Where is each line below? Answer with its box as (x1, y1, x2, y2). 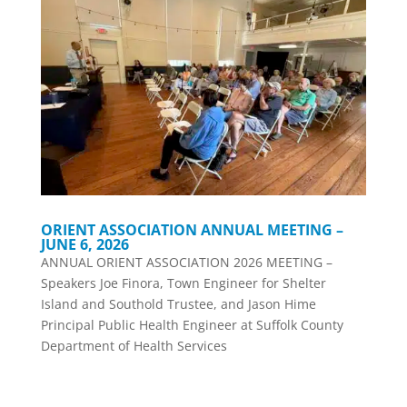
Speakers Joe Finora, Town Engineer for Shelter (40, 274, 326, 293)
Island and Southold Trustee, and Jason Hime (40, 295, 316, 313)
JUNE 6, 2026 (40, 234, 129, 255)
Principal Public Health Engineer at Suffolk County (40, 316, 343, 334)
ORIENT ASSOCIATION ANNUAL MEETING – (40, 220, 343, 241)
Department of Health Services (40, 337, 227, 355)
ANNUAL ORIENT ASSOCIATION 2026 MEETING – (40, 253, 333, 272)
